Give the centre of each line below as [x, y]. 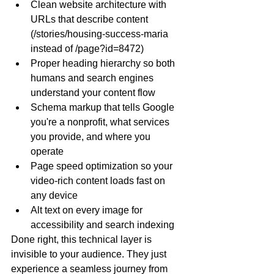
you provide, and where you [92, 137]
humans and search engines [93, 78]
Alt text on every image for [88, 210]
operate [47, 152]
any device [54, 196]
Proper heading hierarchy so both [104, 64]
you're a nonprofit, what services [101, 122]
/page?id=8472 [108, 49]
